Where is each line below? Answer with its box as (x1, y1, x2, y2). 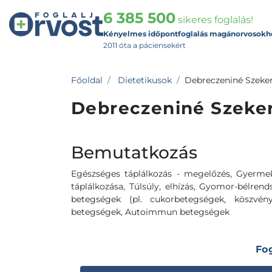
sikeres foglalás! (175, 14, 253, 25)
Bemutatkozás (71, 142, 197, 163)
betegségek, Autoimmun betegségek (71, 206, 229, 217)
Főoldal (71, 75, 103, 86)
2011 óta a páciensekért (103, 41, 186, 50)
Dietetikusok (118, 75, 172, 86)
